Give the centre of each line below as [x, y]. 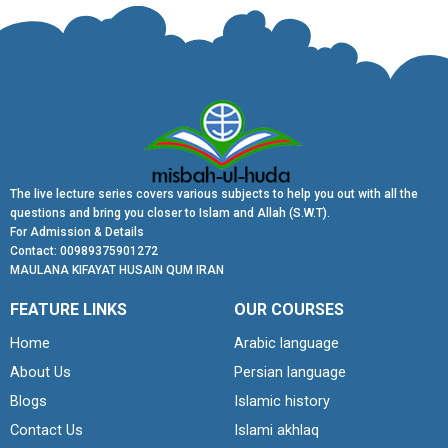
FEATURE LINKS [68, 309]
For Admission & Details [77, 231]
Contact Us [46, 430]
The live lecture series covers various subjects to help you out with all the [214, 193]
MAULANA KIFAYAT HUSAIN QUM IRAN [117, 269]
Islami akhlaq [276, 430]
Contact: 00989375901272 [84, 250]
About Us [40, 372]
